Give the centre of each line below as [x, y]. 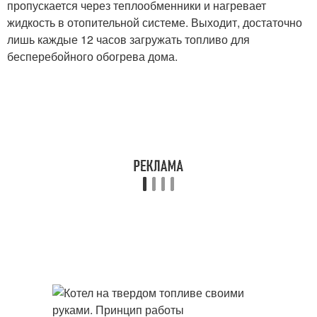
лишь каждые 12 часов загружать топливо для [128, 39]
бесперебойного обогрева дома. [92, 56]
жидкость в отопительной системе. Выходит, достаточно [155, 22]
